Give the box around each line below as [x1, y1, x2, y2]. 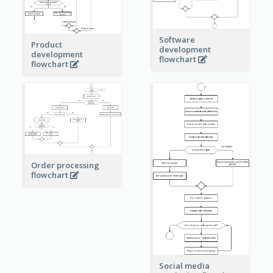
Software [158, 34, 195, 46]
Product [30, 39, 62, 51]
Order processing [30, 160, 99, 171]
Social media [158, 260, 210, 272]
